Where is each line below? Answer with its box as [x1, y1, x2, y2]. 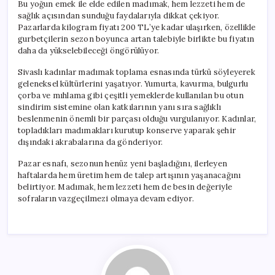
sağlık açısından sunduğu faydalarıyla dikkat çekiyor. [18, 10, 220, 21]
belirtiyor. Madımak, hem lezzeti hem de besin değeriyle [18, 181, 233, 192]
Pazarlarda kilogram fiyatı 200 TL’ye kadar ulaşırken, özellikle [18, 21, 256, 33]
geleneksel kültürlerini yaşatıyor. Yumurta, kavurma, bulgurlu [18, 78, 249, 89]
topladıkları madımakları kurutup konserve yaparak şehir [18, 125, 236, 136]
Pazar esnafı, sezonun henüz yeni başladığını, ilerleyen [18, 158, 227, 169]
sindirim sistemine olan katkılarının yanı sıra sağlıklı [18, 101, 222, 112]
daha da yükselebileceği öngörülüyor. [18, 45, 160, 56]
